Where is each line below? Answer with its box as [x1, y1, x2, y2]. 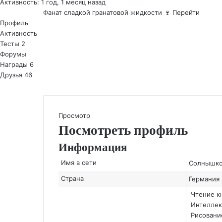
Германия [189, 175, 220, 183]
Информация [58, 139, 127, 155]
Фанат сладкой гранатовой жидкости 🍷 [43, 8, 172, 16]
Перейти [172, 8, 200, 16]
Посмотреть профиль [58, 121, 188, 139]
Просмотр [58, 111, 90, 119]
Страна [61, 174, 84, 182]
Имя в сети [61, 159, 97, 166]
